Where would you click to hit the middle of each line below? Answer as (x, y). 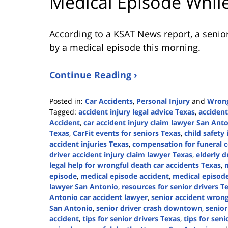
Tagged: (63, 112)
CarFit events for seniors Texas (127, 133)
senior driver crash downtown (149, 208)
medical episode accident (125, 176)
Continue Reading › (93, 75)
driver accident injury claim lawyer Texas (121, 155)
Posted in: (66, 101)
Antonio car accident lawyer (98, 197)
